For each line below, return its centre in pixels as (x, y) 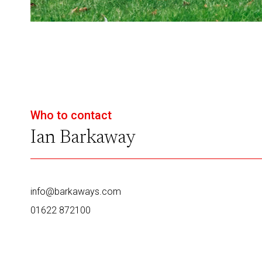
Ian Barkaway (83, 138)
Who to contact (71, 115)
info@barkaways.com (76, 191)
